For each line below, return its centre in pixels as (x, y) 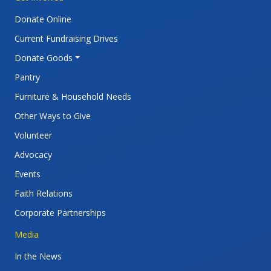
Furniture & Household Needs (73, 96)
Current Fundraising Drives (66, 38)
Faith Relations (44, 193)
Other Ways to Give (53, 116)
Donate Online (43, 19)
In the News (38, 256)
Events (28, 174)
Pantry (27, 77)
